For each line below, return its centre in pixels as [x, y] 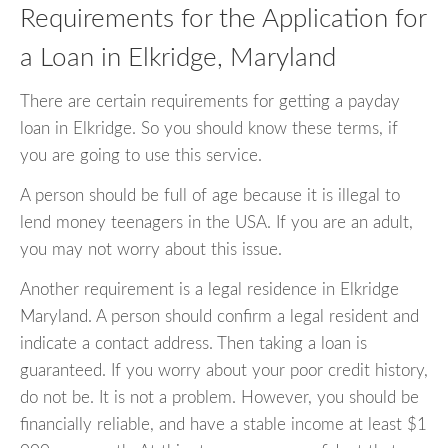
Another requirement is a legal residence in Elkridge [209, 290]
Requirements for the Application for [223, 18]
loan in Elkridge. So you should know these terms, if [209, 129]
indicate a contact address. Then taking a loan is [193, 344]
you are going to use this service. [141, 156]
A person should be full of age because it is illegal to [210, 196]
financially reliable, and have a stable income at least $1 [223, 425]
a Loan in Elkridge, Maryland [178, 57]
